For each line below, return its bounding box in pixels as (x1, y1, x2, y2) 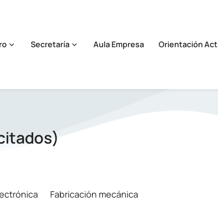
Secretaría (31, 39, 70, 50)
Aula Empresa (93, 39, 144, 50)
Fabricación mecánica (50, 188, 138, 200)
